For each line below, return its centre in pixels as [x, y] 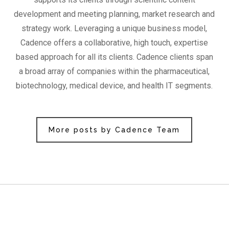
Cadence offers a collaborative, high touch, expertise [114, 43]
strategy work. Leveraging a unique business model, [114, 29]
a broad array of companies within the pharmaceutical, [114, 72]
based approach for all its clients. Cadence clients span [114, 57]
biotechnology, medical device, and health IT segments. [114, 86]
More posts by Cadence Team [114, 130]
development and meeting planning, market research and [114, 14]
